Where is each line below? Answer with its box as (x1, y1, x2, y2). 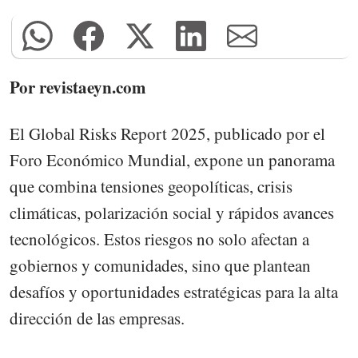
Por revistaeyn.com (10, 75, 146, 100)
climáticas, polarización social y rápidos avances (10, 201, 334, 225)
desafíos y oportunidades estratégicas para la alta (10, 280, 338, 304)
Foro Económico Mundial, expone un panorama (10, 149, 335, 172)
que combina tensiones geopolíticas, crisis (10, 175, 292, 198)
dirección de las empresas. (10, 307, 185, 330)
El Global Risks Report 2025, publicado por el (10, 122, 325, 145)
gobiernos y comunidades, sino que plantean (10, 254, 311, 277)
